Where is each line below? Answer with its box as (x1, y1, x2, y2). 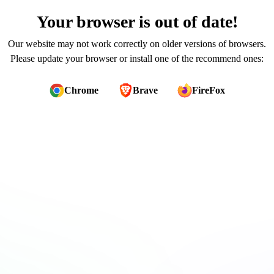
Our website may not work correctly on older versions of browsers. (8, 39, 266, 49)
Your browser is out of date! (36, 12, 238, 31)
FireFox (191, 85, 225, 95)
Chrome (64, 85, 98, 95)
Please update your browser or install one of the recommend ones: (10, 53, 264, 64)
